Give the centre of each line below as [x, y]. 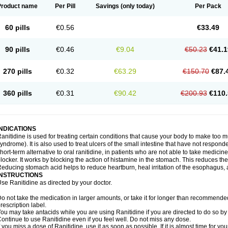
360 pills [17, 93]
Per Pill [65, 6]
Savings [107, 6]
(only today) [137, 6]
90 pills [17, 49]
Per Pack [208, 6]
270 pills [17, 71]
